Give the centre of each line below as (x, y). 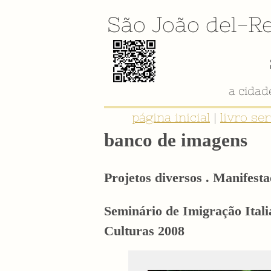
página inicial (171, 118)
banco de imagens (176, 140)
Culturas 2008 (144, 230)
